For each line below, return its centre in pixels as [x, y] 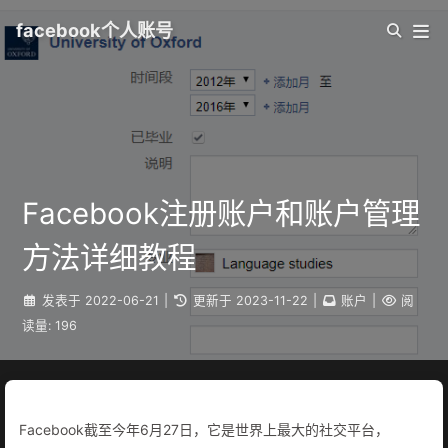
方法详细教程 [109, 257]
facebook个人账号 [94, 30]
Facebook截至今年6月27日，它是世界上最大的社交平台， [204, 429]
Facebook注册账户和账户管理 [221, 213]
